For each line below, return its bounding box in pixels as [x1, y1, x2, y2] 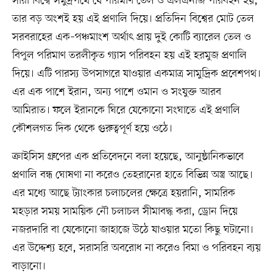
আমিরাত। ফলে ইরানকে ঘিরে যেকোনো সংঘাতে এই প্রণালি [12, 103, 240, 118]
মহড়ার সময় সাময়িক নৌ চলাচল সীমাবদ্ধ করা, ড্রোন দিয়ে [12, 204, 238, 219]
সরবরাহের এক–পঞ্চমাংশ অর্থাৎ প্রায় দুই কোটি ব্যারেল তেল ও [12, 30, 251, 45]
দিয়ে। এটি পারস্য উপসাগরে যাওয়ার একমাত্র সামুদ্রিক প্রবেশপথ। [12, 66, 261, 82]
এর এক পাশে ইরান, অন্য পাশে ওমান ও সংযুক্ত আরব [12, 85, 221, 100]
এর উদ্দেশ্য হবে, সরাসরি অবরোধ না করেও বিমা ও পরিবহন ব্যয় [12, 241, 261, 256]
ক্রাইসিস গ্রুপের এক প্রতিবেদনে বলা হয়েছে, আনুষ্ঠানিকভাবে [12, 149, 244, 165]
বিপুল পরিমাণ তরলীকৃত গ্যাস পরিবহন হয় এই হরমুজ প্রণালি [12, 48, 247, 63]
